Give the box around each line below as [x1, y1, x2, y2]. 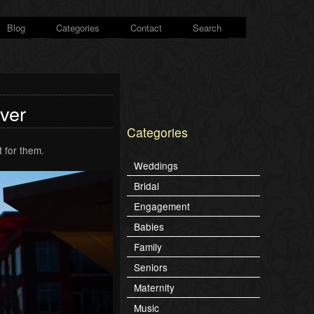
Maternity [134, 280, 175, 295]
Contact [130, 21, 162, 34]
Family [134, 240, 162, 254]
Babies [134, 219, 164, 234]
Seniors [134, 260, 168, 275]
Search [193, 21, 221, 34]
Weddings [134, 158, 178, 173]
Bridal [134, 179, 159, 193]
